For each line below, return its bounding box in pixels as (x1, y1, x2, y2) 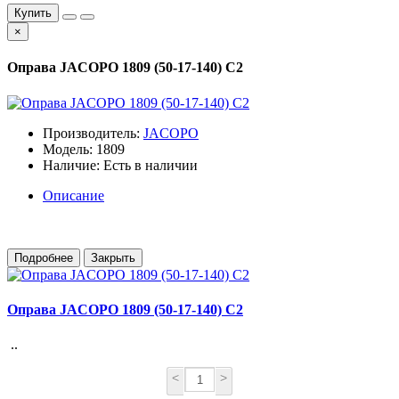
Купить (14, 6, 52, 20)
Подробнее (14, 250, 73, 265)
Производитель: (43, 125, 143, 141)
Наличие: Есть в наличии (43, 157, 198, 173)
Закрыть (91, 250, 135, 265)
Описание (43, 187, 104, 203)
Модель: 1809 (43, 141, 125, 157)
